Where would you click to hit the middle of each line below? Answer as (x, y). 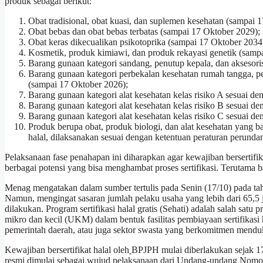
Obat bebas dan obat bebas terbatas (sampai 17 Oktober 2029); (144, 31)
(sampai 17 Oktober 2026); (78, 84)
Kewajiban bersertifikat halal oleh (67, 249)
